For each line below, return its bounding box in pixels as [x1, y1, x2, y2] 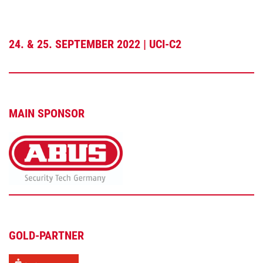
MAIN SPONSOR [9, 106, 85, 121]
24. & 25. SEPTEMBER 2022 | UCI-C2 [9, 37, 181, 52]
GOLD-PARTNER [9, 228, 84, 242]
